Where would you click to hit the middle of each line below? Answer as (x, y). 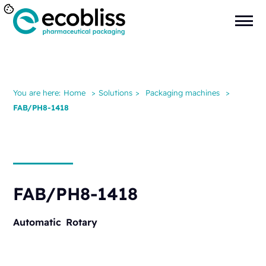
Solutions (116, 93)
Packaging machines (183, 93)
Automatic (37, 222)
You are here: (37, 93)
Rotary (82, 222)
